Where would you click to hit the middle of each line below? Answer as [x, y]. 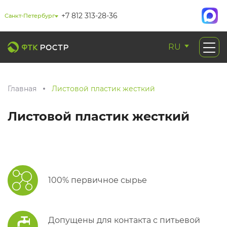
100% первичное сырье [98, 180]
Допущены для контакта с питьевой [124, 220]
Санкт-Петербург [30, 16]
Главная [22, 89]
